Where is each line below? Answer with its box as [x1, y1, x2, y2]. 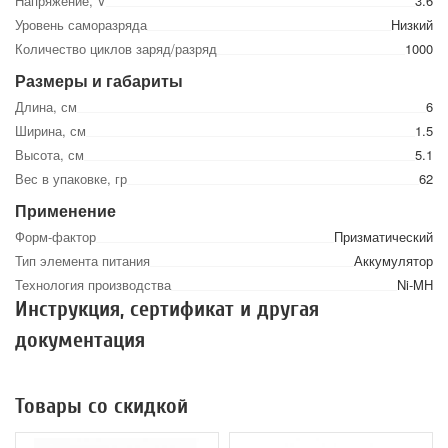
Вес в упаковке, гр [15, 168, 127, 188]
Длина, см [15, 96, 77, 116]
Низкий [391, 14, 433, 34]
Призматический [334, 226, 433, 246]
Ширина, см [15, 120, 86, 140]
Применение [15, 198, 116, 222]
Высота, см [15, 144, 84, 164]
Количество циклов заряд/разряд [15, 38, 217, 58]
